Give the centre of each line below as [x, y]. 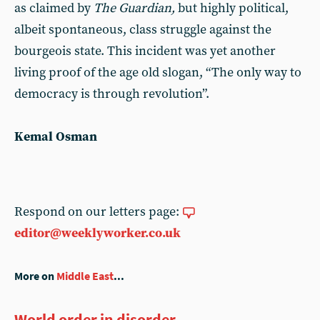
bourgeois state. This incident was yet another [145, 51]
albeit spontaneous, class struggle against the [143, 30]
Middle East [85, 276]
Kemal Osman [56, 137]
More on [35, 276]
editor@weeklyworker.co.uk [97, 233]
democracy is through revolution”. [112, 94]
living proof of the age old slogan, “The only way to [158, 72]
